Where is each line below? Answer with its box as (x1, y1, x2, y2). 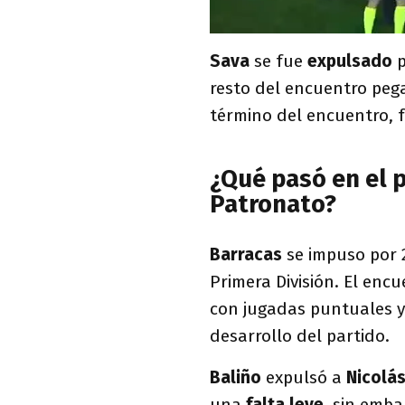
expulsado (307, 50, 397, 71)
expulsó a (261, 366, 346, 388)
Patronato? (210, 189, 336, 219)
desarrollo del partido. (210, 325, 390, 346)
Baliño (210, 366, 261, 388)
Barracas (210, 243, 287, 265)
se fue (254, 50, 307, 71)
